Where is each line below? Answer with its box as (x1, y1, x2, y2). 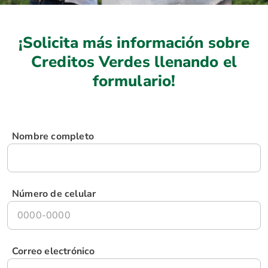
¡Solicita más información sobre (18, 32, 250, 53)
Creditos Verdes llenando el (31, 51, 237, 72)
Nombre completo (12, 130, 94, 143)
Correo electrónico (12, 245, 95, 258)
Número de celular (12, 187, 96, 200)
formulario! (92, 71, 176, 92)
